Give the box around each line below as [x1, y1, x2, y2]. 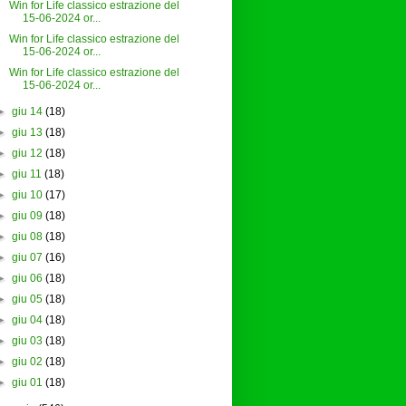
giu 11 [11, 168, 42, 181]
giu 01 [11, 376, 43, 390]
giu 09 [11, 209, 43, 223]
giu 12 [11, 147, 43, 160]
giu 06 [11, 272, 43, 285]
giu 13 [11, 126, 43, 140]
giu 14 [11, 105, 43, 119]
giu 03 [11, 334, 43, 348]
